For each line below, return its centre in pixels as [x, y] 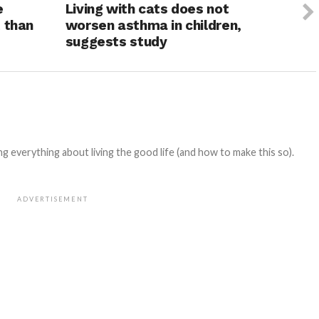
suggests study [116, 42]
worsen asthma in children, [153, 26]
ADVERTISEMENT [53, 199]
